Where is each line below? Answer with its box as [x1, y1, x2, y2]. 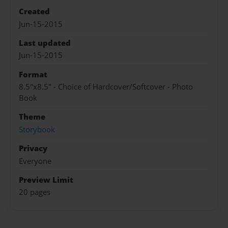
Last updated [19, 37, 71, 48]
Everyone [19, 155, 51, 166]
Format [19, 69, 47, 80]
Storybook [19, 124, 55, 135]
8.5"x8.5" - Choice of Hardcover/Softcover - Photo [19, 81, 193, 93]
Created [19, 6, 50, 17]
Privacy [19, 143, 47, 154]
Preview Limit [19, 174, 73, 185]
